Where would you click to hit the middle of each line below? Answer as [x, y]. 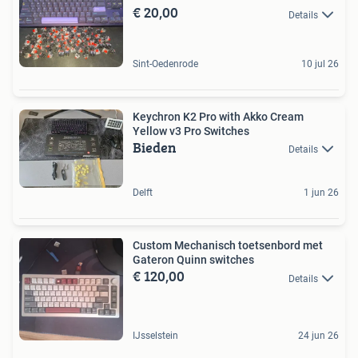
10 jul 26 [320, 64]
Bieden [155, 147]
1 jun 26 [321, 193]
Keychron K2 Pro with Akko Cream [218, 117]
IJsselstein [155, 336]
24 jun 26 [318, 336]
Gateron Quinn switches [193, 260]
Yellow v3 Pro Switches [191, 131]
